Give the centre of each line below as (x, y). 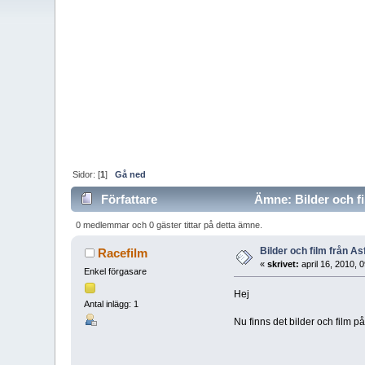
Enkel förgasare (116, 271)
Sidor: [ (87, 174)
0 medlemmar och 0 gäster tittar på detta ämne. (169, 224)
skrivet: (284, 264)
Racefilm (122, 253)
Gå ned (131, 174)
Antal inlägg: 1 (112, 304)
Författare (129, 200)
